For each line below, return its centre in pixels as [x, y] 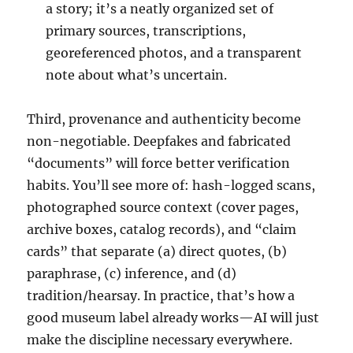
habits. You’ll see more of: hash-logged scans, [171, 185]
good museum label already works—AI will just [173, 318]
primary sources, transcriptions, [146, 31]
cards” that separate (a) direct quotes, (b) [157, 251]
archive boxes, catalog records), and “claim [162, 229]
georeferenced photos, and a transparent [174, 53]
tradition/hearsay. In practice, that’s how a [161, 295]
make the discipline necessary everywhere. [160, 340]
